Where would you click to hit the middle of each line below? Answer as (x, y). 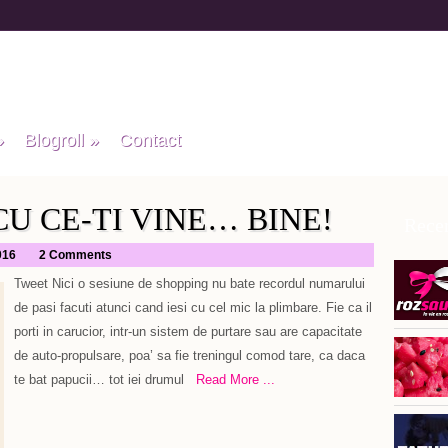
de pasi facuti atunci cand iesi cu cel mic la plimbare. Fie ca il (193, 307)
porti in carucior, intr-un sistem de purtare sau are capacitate (188, 331)
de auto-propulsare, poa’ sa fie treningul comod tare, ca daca (189, 355)
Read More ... (229, 379)
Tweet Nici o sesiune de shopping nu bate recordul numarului (189, 283)
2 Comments (75, 255)
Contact (150, 140)
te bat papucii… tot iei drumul (99, 379)
